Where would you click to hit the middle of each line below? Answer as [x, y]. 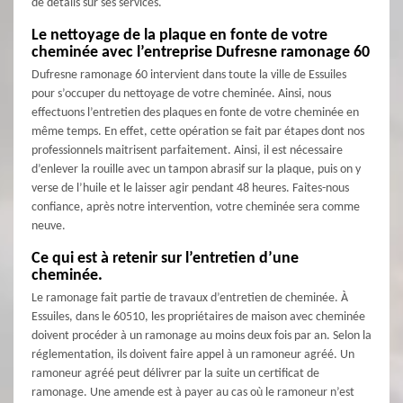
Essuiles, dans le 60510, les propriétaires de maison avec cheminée [198, 318]
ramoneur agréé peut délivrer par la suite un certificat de [175, 374]
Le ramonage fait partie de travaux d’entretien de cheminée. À [190, 299]
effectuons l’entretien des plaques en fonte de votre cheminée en [195, 113]
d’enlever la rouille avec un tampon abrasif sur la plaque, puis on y [196, 170]
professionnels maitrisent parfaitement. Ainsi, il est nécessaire [187, 151]
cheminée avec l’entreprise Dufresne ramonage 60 [201, 53]
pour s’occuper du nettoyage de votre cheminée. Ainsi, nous [181, 94]
